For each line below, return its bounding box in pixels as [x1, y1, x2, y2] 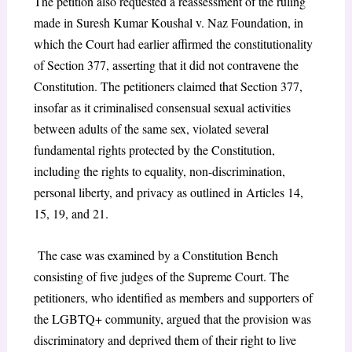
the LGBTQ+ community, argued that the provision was [33, 310, 311, 328]
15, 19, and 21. [33, 205, 108, 222]
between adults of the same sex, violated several [33, 120, 269, 137]
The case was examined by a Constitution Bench [33, 247, 278, 264]
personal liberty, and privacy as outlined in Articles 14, [33, 184, 303, 201]
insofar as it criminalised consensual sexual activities [33, 99, 291, 116]
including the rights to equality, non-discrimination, [33, 163, 285, 180]
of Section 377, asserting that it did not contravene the [33, 57, 299, 74]
